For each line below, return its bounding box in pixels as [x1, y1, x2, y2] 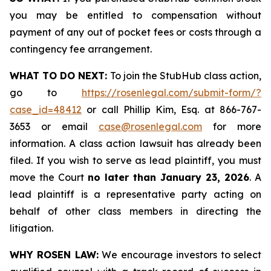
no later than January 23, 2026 [88, 171, 249, 183]
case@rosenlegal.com [99, 120, 202, 132]
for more [202, 120, 261, 132]
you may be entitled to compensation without [10, 9, 261, 21]
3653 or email [10, 120, 99, 132]
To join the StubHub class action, [110, 70, 261, 82]
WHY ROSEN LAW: [10, 249, 99, 261]
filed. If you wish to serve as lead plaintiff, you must [10, 154, 261, 166]
